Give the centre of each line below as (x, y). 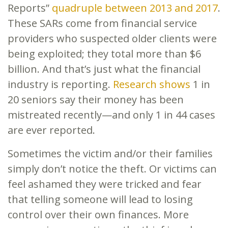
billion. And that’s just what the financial (104, 69)
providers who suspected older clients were (112, 38)
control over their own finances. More (98, 214)
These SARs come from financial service (102, 23)
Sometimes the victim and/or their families (110, 153)
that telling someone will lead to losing (100, 199)
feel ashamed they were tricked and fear (105, 184)
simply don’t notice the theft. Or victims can (112, 168)
